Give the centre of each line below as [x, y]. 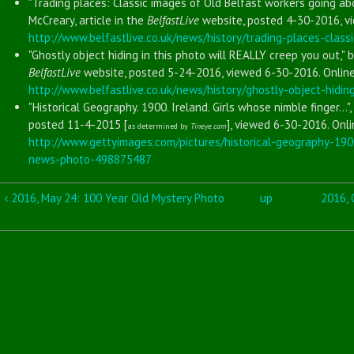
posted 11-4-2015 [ [78, 124]
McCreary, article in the [88, 20]
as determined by [159, 126]
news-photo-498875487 [90, 159]
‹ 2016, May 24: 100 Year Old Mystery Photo [115, 198]
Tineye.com [209, 126]
